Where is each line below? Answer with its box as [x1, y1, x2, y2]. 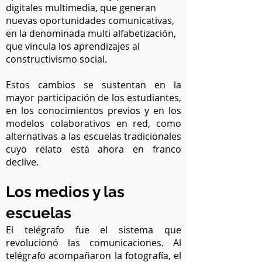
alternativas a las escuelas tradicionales [6, 130, 181, 143]
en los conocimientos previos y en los [6, 104, 181, 117]
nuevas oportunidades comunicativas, [6, 14, 174, 27]
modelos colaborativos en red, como [6, 117, 181, 130]
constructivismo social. [6, 53, 109, 65]
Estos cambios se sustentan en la [6, 78, 181, 91]
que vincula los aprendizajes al [6, 40, 140, 53]
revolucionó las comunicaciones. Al [6, 236, 181, 249]
